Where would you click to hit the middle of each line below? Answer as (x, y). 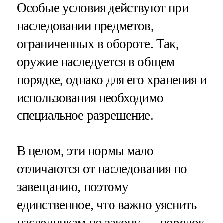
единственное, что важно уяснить (107, 204)
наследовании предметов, (85, 26)
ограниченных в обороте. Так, (98, 44)
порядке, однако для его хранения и (111, 79)
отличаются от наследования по (102, 168)
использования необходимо (90, 97)
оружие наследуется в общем (96, 61)
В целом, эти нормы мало (85, 151)
